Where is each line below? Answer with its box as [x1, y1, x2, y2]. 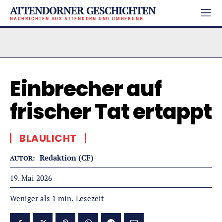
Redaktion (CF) [40, 153, 94, 163]
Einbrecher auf [10, 74, 162, 104]
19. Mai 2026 [10, 173, 52, 183]
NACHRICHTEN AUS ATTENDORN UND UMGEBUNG [10, 16, 144, 21]
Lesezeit [76, 193, 104, 203]
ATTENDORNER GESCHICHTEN [10, 3, 156, 17]
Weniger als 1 [10, 193, 56, 204]
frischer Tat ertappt [10, 97, 212, 126]
